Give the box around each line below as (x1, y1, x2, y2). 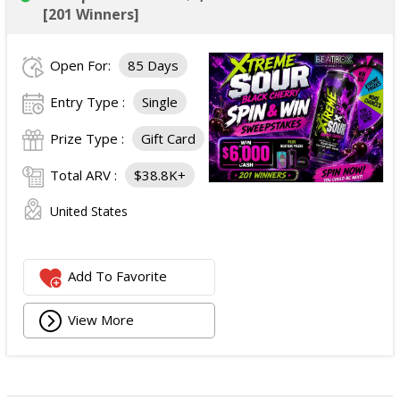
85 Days (128, 56, 179, 74)
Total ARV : (50, 166, 121, 184)
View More (68, 310, 135, 329)
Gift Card (141, 129, 196, 147)
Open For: (50, 56, 114, 74)
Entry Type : (50, 93, 129, 111)
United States (50, 203, 128, 220)
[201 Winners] (43, 4, 139, 24)
